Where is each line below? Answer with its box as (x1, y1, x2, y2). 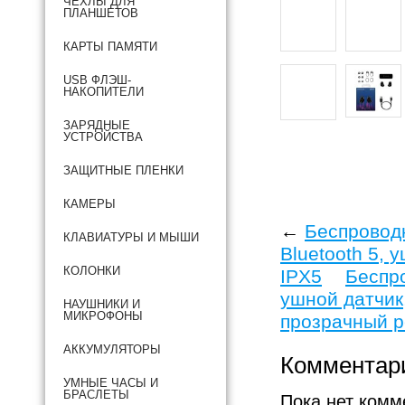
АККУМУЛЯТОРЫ (63, 343, 161, 356)
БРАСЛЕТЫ (63, 388, 129, 401)
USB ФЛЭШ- (63, 73, 131, 87)
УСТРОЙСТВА (63, 130, 143, 144)
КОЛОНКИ (63, 264, 120, 278)
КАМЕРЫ (63, 197, 116, 211)
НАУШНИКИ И (63, 297, 140, 311)
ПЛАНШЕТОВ (63, 6, 138, 20)
